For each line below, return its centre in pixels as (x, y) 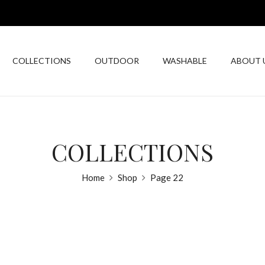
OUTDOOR (117, 61)
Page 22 (167, 178)
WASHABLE (185, 61)
